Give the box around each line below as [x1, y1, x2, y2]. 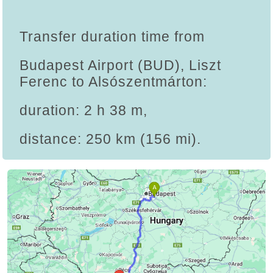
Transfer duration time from [19, 29, 205, 45]
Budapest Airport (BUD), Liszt [19, 57, 221, 74]
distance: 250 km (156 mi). [19, 131, 201, 147]
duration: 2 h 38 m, [19, 102, 147, 119]
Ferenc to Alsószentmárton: [19, 74, 207, 90]
